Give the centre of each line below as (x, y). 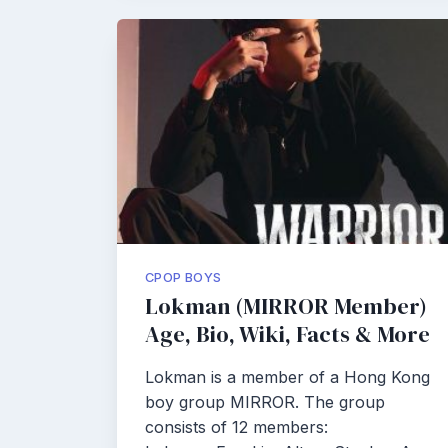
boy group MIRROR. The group (265, 402)
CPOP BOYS (183, 277)
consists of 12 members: (236, 427)
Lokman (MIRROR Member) (286, 306)
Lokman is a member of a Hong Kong (287, 377)
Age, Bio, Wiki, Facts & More (287, 334)
